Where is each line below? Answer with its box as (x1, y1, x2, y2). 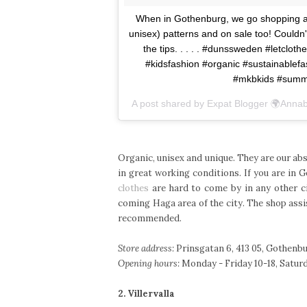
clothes (118, 182, 149, 194)
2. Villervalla (118, 287, 175, 299)
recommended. (118, 212, 184, 224)
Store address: (118, 242, 174, 254)
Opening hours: (118, 257, 180, 269)
